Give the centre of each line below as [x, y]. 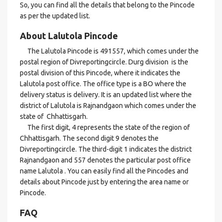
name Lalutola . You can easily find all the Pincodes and [104, 171]
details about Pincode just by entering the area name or [104, 182]
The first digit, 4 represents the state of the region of [105, 127]
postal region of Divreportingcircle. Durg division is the [104, 62]
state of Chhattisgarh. [54, 116]
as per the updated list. [55, 16]
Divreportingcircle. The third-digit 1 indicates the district [106, 149]
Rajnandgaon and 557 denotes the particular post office [105, 160]
